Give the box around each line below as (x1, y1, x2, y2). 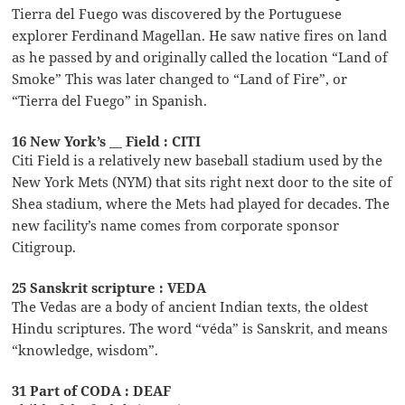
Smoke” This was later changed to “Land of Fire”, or (12, 70, 348, 89)
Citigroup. (12, 238, 77, 257)
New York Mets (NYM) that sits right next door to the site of (12, 173, 393, 192)
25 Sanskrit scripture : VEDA (12, 278, 207, 297)
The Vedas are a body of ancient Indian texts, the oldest (12, 297, 369, 316)
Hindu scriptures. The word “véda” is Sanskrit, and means (12, 319, 389, 338)
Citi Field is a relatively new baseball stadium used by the (12, 151, 383, 170)
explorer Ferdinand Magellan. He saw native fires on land (12, 26, 388, 45)
